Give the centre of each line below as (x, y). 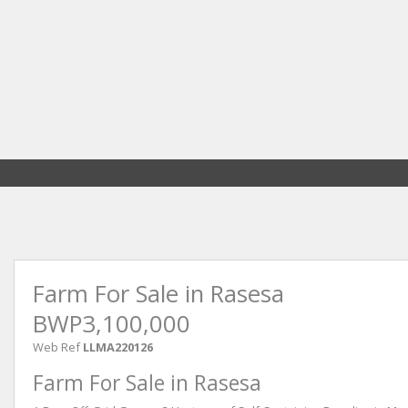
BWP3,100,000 (112, 323)
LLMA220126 (118, 347)
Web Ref (56, 347)
